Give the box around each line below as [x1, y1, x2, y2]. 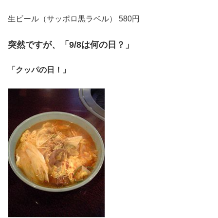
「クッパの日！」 [8, 66, 70, 74]
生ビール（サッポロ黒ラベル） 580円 [8, 15, 140, 23]
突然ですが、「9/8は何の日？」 [8, 39, 134, 50]
